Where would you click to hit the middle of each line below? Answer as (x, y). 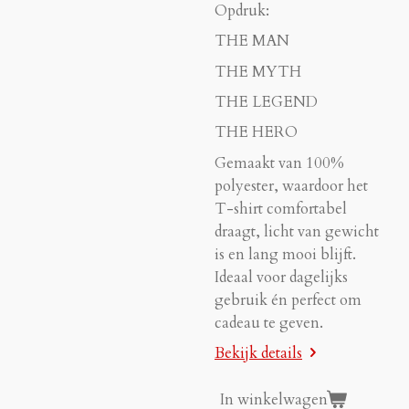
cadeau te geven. (269, 323)
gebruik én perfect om (288, 300)
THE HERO (256, 133)
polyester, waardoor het (291, 186)
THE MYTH (258, 72)
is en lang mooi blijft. (285, 254)
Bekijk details (258, 353)
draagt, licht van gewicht (297, 231)
